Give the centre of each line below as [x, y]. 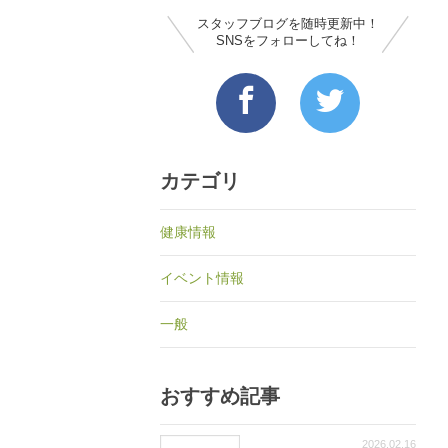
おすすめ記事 [220, 396]
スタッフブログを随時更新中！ [288, 24]
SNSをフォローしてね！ [288, 41]
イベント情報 [202, 278]
